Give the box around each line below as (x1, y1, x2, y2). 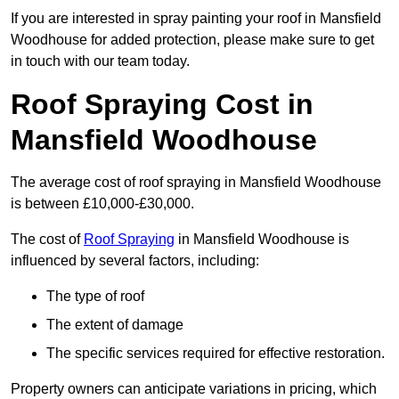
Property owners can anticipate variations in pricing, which (11, 381, 377, 397)
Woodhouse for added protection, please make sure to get (11, 32, 374, 48)
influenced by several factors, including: (11, 253, 259, 269)
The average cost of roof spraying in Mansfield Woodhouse (11, 175, 381, 191)
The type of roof (46, 289, 144, 305)
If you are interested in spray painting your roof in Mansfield (11, 11, 381, 27)
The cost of (11, 232, 84, 248)
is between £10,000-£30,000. (11, 196, 194, 212)
